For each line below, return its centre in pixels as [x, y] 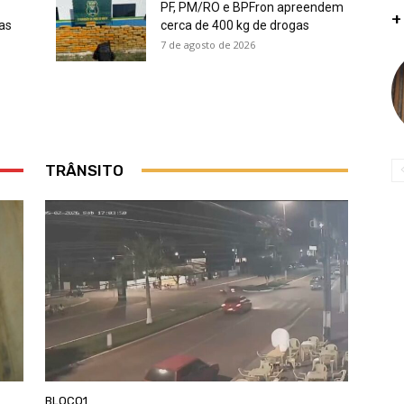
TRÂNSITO [84, 170]
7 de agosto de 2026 [208, 44]
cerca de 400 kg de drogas [235, 25]
